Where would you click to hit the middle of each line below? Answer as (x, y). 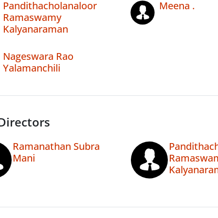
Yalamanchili (32, 68)
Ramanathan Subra (56, 146)
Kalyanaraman (36, 29)
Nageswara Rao (38, 56)
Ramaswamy (32, 18)
